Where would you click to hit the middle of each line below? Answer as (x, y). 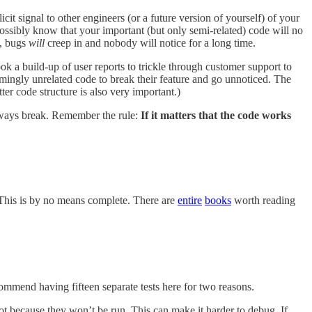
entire (190, 201)
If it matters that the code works (216, 115)
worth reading (263, 201)
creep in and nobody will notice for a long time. (150, 42)
